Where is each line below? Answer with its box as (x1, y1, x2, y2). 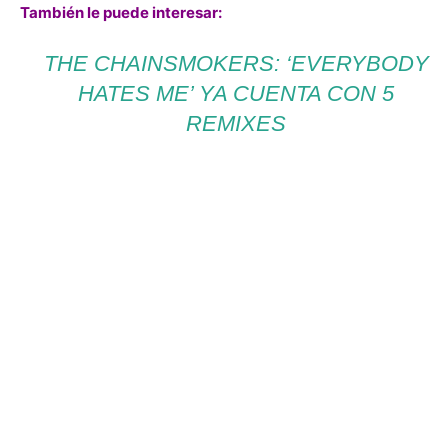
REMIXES (186, 111, 287, 136)
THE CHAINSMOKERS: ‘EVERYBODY (43, 51, 429, 76)
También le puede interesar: (20, 3, 222, 22)
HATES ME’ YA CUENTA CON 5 (78, 81, 395, 106)
